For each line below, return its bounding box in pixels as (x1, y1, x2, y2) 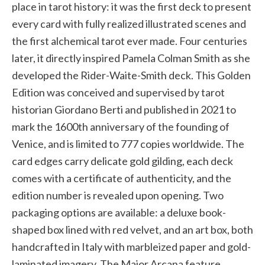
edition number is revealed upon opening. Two (12, 188, 224, 202)
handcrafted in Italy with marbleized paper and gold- (12, 240, 251, 253)
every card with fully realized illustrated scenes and (12, 17, 246, 30)
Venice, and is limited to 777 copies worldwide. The (12, 137, 244, 150)
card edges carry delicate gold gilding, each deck (12, 154, 233, 167)
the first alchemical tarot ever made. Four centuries (12, 34, 247, 47)
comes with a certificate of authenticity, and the (12, 171, 231, 185)
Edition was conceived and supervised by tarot (12, 85, 225, 99)
